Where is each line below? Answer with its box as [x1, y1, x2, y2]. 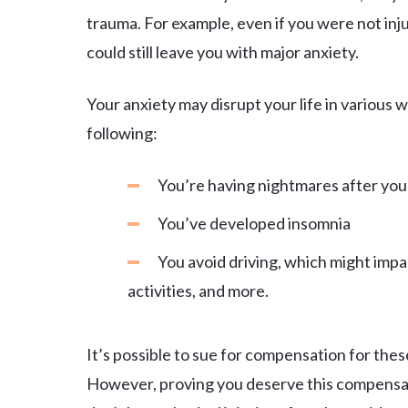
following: [87, 123, 158, 143]
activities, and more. [127, 280, 269, 301]
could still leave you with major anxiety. [87, 42, 359, 62]
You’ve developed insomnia [158, 213, 351, 233]
